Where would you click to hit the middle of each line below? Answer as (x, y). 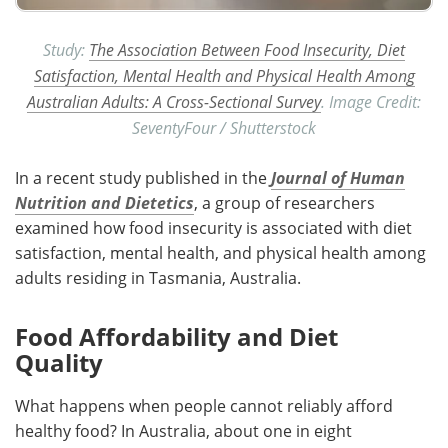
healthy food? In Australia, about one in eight (183, 430)
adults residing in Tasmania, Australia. (158, 277)
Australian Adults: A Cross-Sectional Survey (174, 101)
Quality (59, 362)
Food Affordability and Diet (176, 336)
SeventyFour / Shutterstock (224, 127)
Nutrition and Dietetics (104, 202)
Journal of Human (338, 177)
